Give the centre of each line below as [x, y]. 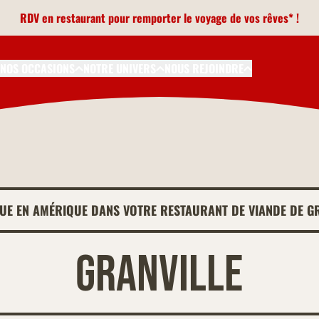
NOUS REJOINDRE [204, 68]
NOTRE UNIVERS [120, 68]
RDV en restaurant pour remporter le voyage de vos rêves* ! [159, 18]
